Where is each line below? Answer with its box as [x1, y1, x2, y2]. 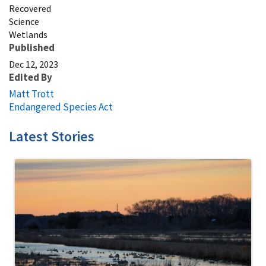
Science [9, 15, 39, 27]
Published [9, 40, 55, 54]
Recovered [9, 2, 51, 14]
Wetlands [9, 28, 47, 40]
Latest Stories [9, 126, 94, 145]
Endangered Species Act [9, 100, 113, 113]
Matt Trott [9, 87, 54, 100]
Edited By [9, 70, 52, 84]
